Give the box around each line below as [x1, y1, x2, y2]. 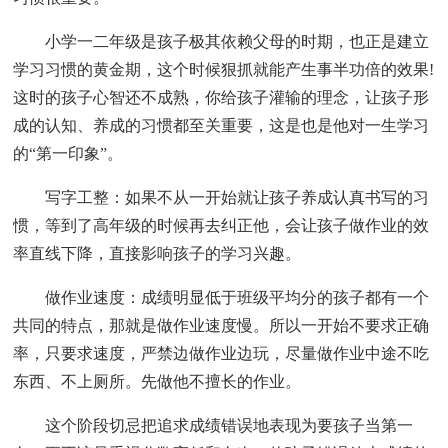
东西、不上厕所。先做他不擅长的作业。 [13, 372, 302, 390]
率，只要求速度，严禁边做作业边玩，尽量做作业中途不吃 [13, 344, 430, 362]
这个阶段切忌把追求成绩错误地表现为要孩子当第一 [13, 416, 414, 434]
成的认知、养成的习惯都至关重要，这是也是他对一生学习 [13, 116, 430, 134]
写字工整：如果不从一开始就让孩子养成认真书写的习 [13, 188, 430, 206]
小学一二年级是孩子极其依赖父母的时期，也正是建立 [13, 32, 430, 50]
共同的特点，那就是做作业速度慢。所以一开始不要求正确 [13, 316, 430, 334]
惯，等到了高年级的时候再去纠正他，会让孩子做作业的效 [13, 216, 430, 234]
